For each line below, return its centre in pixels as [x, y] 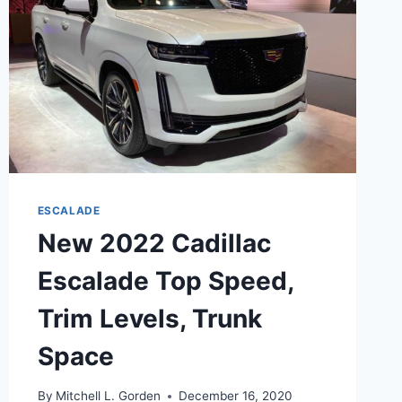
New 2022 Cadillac [154, 243]
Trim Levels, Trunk [149, 318]
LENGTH [140, 11]
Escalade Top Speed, [165, 280]
